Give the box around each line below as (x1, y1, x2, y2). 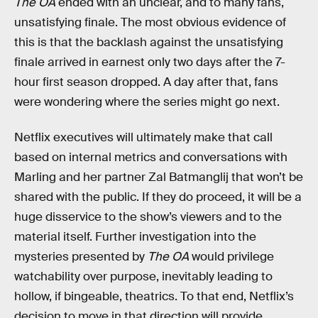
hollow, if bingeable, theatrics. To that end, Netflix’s (14, 288, 294, 304)
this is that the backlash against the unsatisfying (14, 35, 283, 50)
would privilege (189, 248, 274, 264)
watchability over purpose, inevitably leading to (14, 268, 273, 284)
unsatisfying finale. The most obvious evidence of (14, 15, 286, 30)
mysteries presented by (14, 248, 148, 264)
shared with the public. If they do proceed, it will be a (14, 189, 302, 204)
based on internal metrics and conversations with (14, 149, 287, 165)
